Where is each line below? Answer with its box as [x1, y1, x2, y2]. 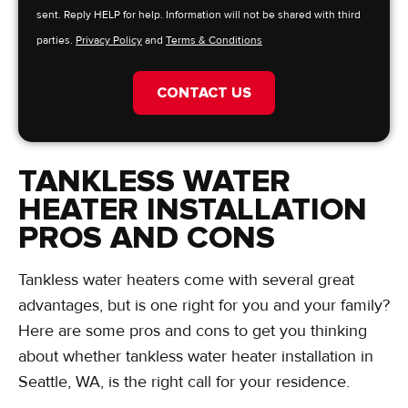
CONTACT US [157, 84, 251, 103]
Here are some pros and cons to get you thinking [18, 321, 367, 342]
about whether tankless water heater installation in [18, 346, 373, 367]
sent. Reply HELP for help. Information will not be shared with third [36, 8, 361, 23]
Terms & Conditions [166, 34, 262, 48]
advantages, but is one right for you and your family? [18, 295, 390, 316]
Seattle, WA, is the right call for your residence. [18, 372, 350, 393]
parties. [36, 34, 76, 48]
